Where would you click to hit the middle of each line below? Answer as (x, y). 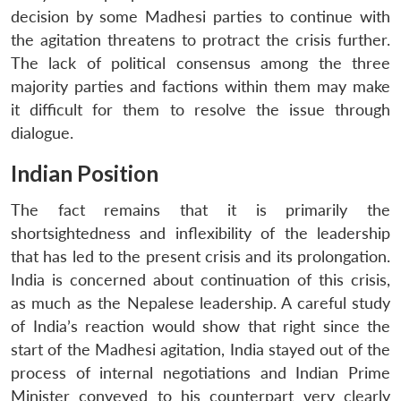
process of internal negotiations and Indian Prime (200, 372)
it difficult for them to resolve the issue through (200, 109)
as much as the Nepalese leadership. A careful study (200, 303)
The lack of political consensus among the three (200, 63)
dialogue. (42, 132)
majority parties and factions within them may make (200, 86)
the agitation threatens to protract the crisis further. (200, 39)
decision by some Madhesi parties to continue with (200, 16)
